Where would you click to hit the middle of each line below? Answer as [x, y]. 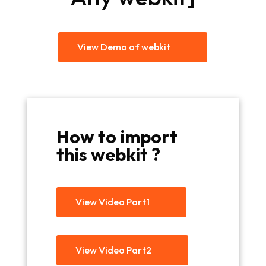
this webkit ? [108, 155]
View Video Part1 [112, 202]
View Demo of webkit [124, 47]
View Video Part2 [113, 250]
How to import [117, 137]
